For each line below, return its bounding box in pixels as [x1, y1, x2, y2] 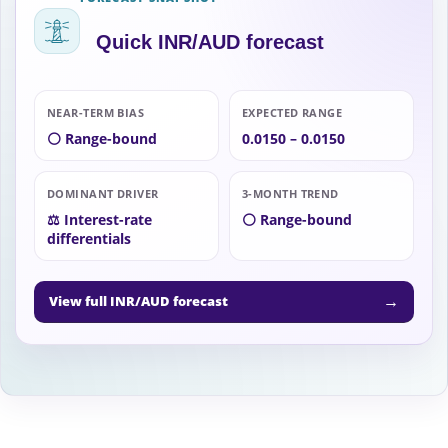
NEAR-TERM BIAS [47, 105, 145, 121]
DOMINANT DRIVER [47, 186, 159, 202]
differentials [47, 229, 131, 249]
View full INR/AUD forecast [49, 292, 228, 311]
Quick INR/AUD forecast [96, 31, 324, 54]
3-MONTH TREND [242, 186, 339, 202]
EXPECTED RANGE [242, 105, 343, 121]
